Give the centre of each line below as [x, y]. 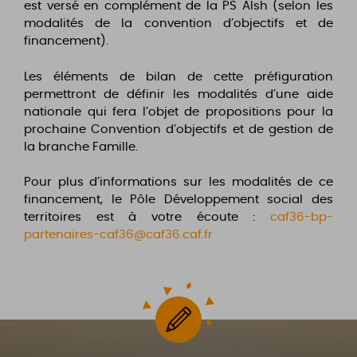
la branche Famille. [81, 147]
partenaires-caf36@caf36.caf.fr [118, 235]
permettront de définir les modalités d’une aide [178, 94]
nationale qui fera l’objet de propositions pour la [178, 112]
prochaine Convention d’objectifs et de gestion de [178, 129]
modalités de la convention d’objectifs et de [178, 24]
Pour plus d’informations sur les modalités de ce [178, 182]
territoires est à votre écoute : [147, 218]
